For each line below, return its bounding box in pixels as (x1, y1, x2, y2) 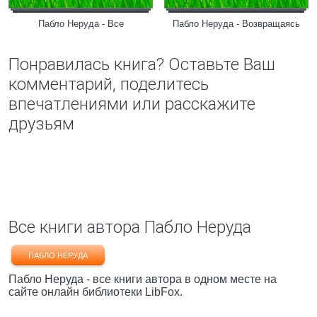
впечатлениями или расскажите (8, 94, 255, 114)
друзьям (8, 114, 74, 134)
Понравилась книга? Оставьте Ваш (8, 54, 275, 74)
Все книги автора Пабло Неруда (8, 217, 251, 237)
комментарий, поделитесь (8, 74, 209, 94)
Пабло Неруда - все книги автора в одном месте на (8, 273, 277, 285)
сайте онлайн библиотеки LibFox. (8, 286, 183, 298)
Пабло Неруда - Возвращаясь (173, 18, 300, 29)
